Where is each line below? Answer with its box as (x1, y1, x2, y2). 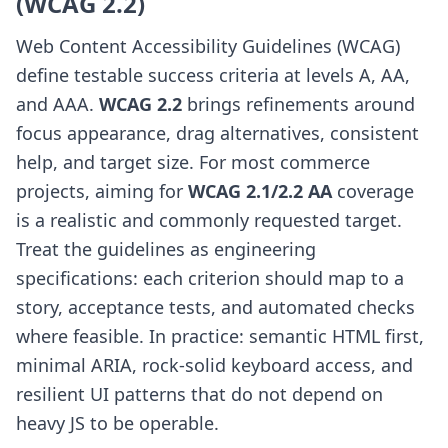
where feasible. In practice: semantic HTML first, (16, 324, 424, 348)
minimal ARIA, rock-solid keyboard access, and (16, 353, 413, 377)
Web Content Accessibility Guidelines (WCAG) (16, 34, 400, 58)
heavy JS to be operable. (16, 411, 219, 435)
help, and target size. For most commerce (16, 150, 370, 174)
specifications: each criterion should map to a (16, 266, 404, 290)
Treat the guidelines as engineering (16, 237, 316, 261)
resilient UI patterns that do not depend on (16, 382, 383, 406)
